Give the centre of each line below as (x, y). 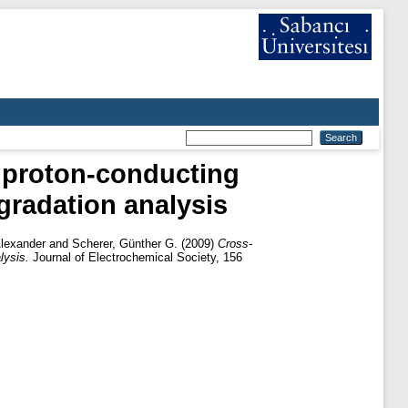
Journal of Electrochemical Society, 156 (136, 257)
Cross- (235, 243)
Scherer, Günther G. (125, 243)
